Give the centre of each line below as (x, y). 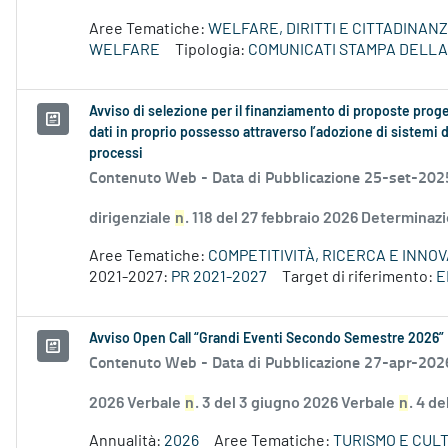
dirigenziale (131, 218)
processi (116, 154)
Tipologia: (211, 50)
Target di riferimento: (359, 277)
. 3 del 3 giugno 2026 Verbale (296, 403)
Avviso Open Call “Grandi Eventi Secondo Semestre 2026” (266, 339)
